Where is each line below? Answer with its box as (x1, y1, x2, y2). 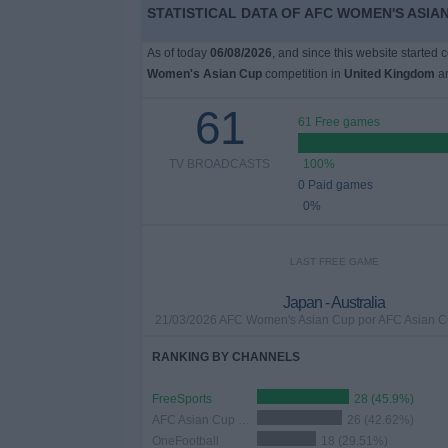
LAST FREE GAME (289, 256, 379, 267)
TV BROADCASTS (169, 157, 271, 171)
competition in (261, 67, 344, 81)
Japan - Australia (283, 294, 385, 311)
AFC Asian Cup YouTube (237, 413, 250, 427)
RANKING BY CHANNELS (151, 350, 300, 364)
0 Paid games (297, 178, 373, 192)
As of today (146, 46, 210, 60)
